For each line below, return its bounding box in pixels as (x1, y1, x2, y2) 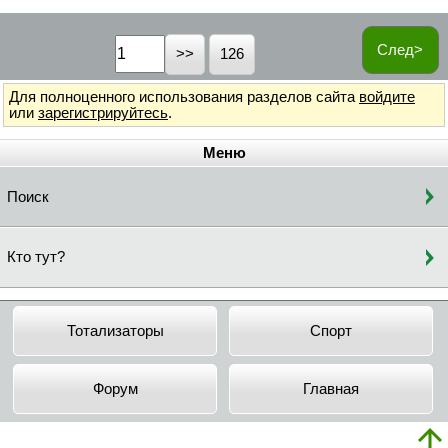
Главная (302, 380, 359, 397)
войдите (359, 88, 415, 105)
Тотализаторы (66, 322, 164, 339)
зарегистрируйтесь (38, 104, 168, 121)
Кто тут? (7, 249, 65, 266)
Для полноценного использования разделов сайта (9, 88, 359, 105)
